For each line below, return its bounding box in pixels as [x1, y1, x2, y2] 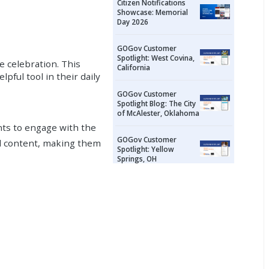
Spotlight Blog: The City [117, 98, 196, 108]
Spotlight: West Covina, [117, 52, 195, 62]
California [117, 62, 151, 72]
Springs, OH [117, 153, 157, 163]
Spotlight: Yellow [117, 144, 175, 154]
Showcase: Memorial [117, 7, 189, 17]
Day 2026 [117, 16, 149, 26]
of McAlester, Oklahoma [117, 107, 200, 118]
